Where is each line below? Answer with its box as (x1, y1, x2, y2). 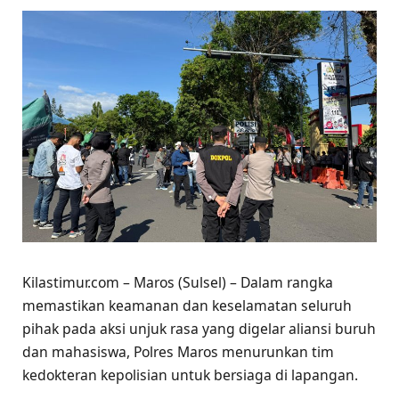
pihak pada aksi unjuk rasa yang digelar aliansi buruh (22, 319, 376, 339)
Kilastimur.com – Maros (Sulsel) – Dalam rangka (22, 273, 333, 293)
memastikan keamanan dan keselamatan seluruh (22, 296, 352, 316)
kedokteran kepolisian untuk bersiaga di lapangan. (22, 365, 358, 386)
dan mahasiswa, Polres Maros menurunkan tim (22, 342, 334, 362)
